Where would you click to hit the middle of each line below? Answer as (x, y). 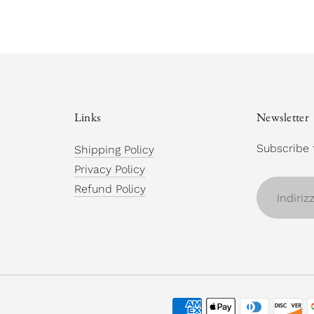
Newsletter (283, 117)
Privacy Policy (109, 170)
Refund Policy (110, 189)
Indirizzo (278, 184)
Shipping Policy (114, 150)
